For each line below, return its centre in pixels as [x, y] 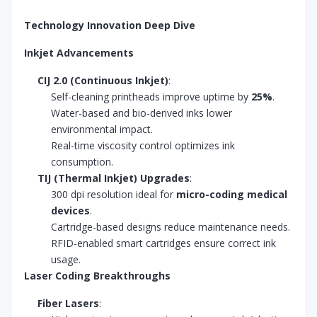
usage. [66, 259]
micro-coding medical [232, 194]
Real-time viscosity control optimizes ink [143, 145]
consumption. [82, 162]
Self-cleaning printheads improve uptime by [151, 97]
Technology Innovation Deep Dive [110, 25]
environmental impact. [102, 129]
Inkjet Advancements [79, 53]
